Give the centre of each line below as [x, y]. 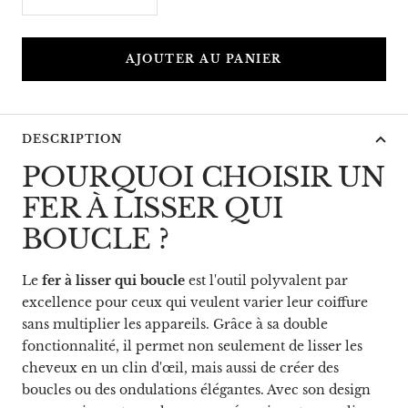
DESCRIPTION [72, 138]
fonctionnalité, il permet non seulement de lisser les [192, 346]
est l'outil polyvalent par [266, 280]
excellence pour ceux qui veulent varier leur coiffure [195, 302]
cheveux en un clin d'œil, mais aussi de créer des [180, 367]
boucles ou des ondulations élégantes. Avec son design [196, 389]
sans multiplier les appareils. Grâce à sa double [175, 324]
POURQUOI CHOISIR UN [204, 177]
